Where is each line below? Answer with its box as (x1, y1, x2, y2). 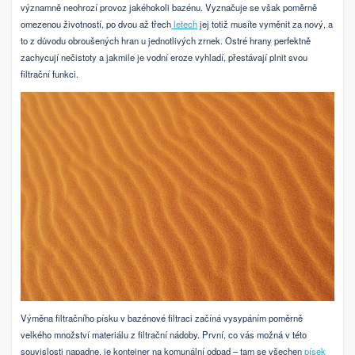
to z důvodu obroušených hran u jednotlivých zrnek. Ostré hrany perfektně (21, 34, 311, 48)
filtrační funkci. (21, 67, 79, 81)
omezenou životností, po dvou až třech (21, 17, 172, 31)
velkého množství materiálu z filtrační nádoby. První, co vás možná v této (21, 328, 307, 342)
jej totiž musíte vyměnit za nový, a (197, 17, 334, 31)
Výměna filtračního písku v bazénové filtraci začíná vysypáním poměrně (21, 311, 303, 325)
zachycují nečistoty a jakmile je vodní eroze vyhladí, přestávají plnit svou (21, 51, 308, 64)
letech (171, 17, 198, 31)
